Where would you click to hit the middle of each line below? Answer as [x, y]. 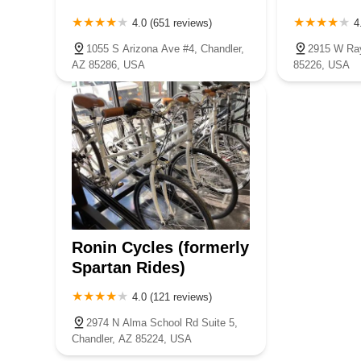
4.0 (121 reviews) [172, 297]
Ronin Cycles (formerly [160, 247]
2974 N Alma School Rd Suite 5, [162, 322]
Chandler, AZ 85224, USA [132, 338]
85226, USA [321, 64]
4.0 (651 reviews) [172, 23]
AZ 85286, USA [108, 64]
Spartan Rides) [129, 267]
